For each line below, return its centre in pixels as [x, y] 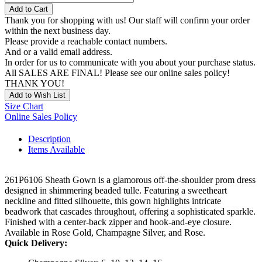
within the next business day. [58, 31]
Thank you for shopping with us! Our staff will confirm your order [127, 20]
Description [49, 139]
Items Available [56, 150]
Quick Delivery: [36, 243]
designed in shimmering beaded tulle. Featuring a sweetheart [116, 191]
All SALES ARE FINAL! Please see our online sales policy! [117, 73]
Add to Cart [29, 9]
